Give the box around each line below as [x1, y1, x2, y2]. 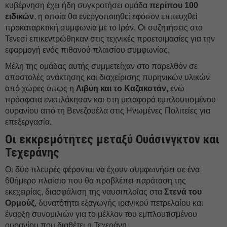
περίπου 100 [149, 1, 198, 10]
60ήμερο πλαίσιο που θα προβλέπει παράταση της [5, 176, 186, 185]
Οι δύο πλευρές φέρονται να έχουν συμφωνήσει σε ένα [5, 165, 200, 174]
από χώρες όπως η [5, 84, 76, 93]
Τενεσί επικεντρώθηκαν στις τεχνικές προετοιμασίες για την [5, 34, 215, 43]
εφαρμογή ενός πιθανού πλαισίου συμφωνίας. [5, 46, 170, 54]
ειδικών [5, 12, 34, 21]
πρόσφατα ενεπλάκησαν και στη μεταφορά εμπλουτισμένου [5, 95, 216, 104]
